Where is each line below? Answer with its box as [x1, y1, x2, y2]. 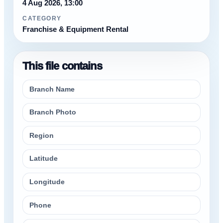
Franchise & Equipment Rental [22, 24, 129, 33]
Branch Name [29, 85, 75, 93]
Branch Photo [29, 109, 77, 116]
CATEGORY [22, 14, 62, 22]
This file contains [22, 60, 102, 73]
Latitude [29, 155, 58, 163]
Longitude [29, 178, 65, 186]
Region [29, 131, 54, 139]
